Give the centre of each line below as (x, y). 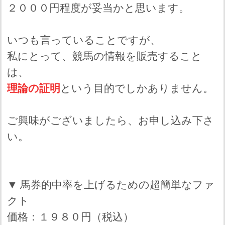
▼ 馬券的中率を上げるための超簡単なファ (110, 185)
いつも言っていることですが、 (84, 40)
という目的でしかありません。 (137, 89)
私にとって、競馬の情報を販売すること (104, 57)
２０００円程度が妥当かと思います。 (98, 8)
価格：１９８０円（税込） (70, 217)
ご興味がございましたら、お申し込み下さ (110, 121)
